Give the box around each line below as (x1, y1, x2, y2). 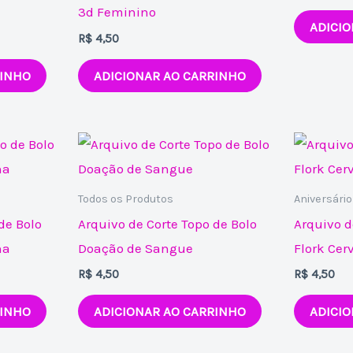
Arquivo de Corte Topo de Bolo (78, 215, 258, 232)
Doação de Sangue (78, 240, 194, 256)
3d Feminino (78, 4, 157, 20)
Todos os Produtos (78, 191, 174, 206)
